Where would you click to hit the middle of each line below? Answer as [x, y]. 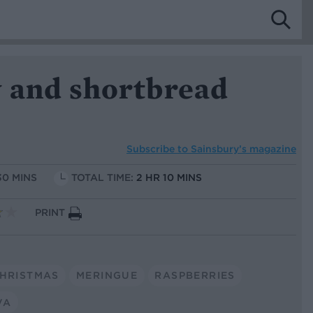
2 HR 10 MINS [169, 178]
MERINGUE [107, 275]
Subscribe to [159, 148]
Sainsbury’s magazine [243, 148]
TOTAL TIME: [104, 178]
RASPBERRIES [195, 275]
